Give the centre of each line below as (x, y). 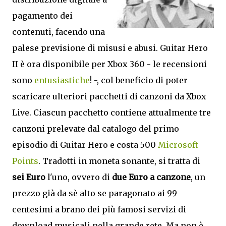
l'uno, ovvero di (79, 177)
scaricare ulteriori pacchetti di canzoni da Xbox (109, 96)
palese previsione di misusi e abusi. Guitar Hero (110, 48)
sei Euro (29, 177)
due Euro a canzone (151, 177)
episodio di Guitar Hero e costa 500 (85, 145)
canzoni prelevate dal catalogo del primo (96, 129)
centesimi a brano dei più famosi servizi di (99, 209)
